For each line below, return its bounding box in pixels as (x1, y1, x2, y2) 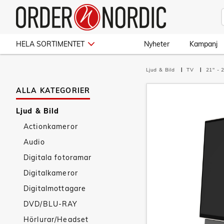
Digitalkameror (23, 168, 78, 177)
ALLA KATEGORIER (16, 86, 90, 95)
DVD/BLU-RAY (23, 199, 78, 208)
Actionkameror (23, 122, 78, 131)
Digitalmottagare (23, 184, 86, 193)
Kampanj (189, 39, 217, 48)
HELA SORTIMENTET (16, 39, 84, 48)
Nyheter (144, 39, 169, 48)
